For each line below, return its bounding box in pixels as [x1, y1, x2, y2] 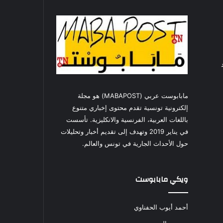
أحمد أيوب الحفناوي [133, 203, 188, 211]
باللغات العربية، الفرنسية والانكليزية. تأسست [66, 115, 188, 123]
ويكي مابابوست [135, 172, 188, 186]
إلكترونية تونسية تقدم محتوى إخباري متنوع [72, 103, 188, 111]
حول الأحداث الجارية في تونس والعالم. [82, 139, 188, 147]
